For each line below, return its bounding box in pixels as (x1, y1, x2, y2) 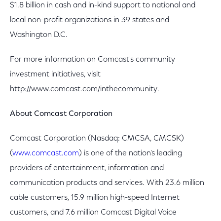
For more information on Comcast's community (10, 56, 175, 64)
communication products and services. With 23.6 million (10, 179, 204, 187)
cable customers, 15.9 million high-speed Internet (10, 194, 180, 202)
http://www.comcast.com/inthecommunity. (10, 85, 161, 93)
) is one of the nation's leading (79, 149, 182, 157)
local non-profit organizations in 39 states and (10, 16, 169, 24)
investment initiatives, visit (10, 71, 101, 78)
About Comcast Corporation (10, 110, 112, 118)
